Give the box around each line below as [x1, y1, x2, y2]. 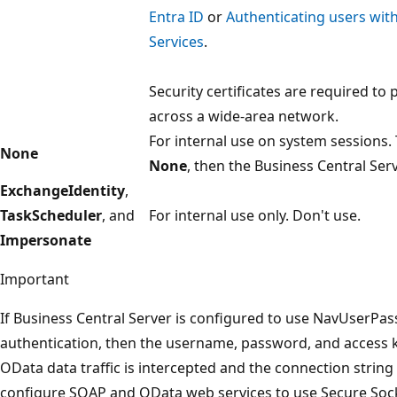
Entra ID [149, 6, 204, 27]
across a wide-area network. [149, 105, 339, 126]
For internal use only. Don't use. [149, 205, 361, 225]
